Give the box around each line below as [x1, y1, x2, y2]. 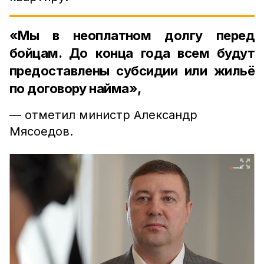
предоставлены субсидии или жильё [9, 63, 255, 78]
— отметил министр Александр [9, 108, 197, 122]
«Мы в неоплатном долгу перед [9, 28, 255, 43]
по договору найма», [9, 81, 141, 96]
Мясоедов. [9, 124, 73, 138]
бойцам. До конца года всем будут [9, 45, 255, 61]
